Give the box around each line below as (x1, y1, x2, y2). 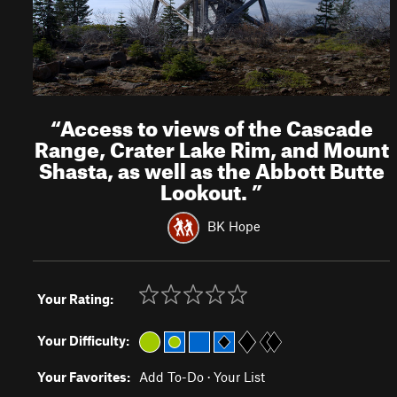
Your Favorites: (37, 369, 130, 385)
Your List (214, 369, 265, 385)
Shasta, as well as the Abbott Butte (38, 151, 385, 184)
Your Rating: (37, 291, 113, 307)
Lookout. (160, 172, 253, 206)
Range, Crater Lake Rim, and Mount (34, 129, 389, 163)
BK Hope (206, 217, 261, 234)
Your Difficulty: (37, 332, 129, 348)
